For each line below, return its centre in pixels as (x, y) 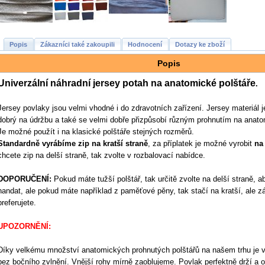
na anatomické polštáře (203, 83)
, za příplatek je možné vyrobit (201, 143)
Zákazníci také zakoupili (77, 44)
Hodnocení (145, 44)
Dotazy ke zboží (200, 44)
